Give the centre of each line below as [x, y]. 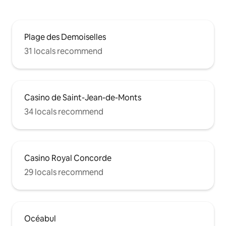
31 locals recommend [63, 51]
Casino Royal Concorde [68, 158]
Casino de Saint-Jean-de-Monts [83, 97]
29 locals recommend [64, 172]
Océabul [40, 218]
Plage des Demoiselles [65, 37]
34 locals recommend [64, 111]
